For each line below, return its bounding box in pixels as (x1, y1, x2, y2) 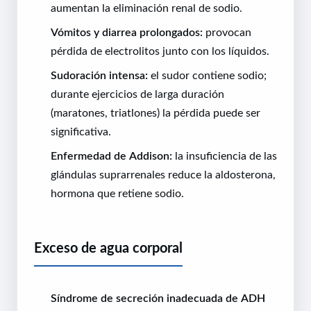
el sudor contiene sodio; (148, 69, 267, 81)
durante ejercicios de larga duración (51, 87, 224, 99)
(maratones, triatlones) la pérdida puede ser (51, 106, 260, 118)
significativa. (51, 125, 111, 137)
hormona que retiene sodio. (51, 187, 184, 199)
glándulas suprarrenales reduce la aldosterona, (51, 168, 276, 180)
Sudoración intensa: (51, 69, 148, 81)
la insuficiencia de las (172, 149, 277, 161)
